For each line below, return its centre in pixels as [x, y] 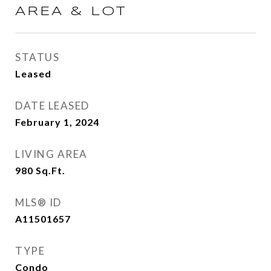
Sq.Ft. [51, 170]
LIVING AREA [51, 154]
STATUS [37, 57]
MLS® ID [38, 202]
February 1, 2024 [57, 122]
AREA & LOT [71, 11]
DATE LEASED [52, 106]
